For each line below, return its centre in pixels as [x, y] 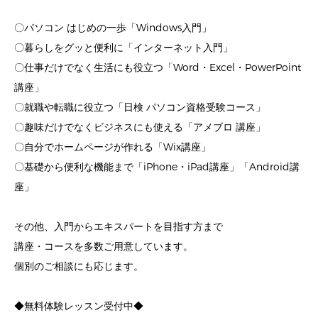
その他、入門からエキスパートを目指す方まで [119, 227]
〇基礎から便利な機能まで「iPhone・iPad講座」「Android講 [157, 168]
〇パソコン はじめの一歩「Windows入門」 [113, 28]
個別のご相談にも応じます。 [79, 267]
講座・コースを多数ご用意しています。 [104, 247]
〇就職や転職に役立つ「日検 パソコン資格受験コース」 [140, 108]
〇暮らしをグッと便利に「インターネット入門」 [124, 48]
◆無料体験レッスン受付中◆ [79, 307]
